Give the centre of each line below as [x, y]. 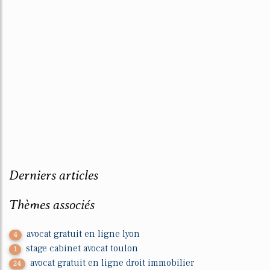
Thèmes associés [52, 205]
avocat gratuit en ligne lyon [83, 234]
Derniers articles [54, 175]
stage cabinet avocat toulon [82, 249]
